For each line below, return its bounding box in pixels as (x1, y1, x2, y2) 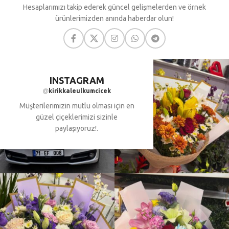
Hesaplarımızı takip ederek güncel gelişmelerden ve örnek (23, 3, 206, 11)
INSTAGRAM (49, 75, 104, 85)
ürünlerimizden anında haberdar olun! (55, 14, 174, 22)
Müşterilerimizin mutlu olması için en (19, 101, 134, 110)
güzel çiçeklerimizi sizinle (36, 112, 118, 121)
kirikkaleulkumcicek (49, 87, 111, 94)
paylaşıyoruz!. (55, 124, 98, 132)
